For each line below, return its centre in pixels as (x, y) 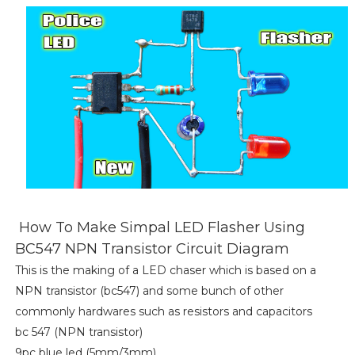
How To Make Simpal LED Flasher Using (160, 228)
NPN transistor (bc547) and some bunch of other (149, 291)
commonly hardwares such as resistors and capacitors (163, 312)
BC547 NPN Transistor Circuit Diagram (152, 249)
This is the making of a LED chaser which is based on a (165, 271)
